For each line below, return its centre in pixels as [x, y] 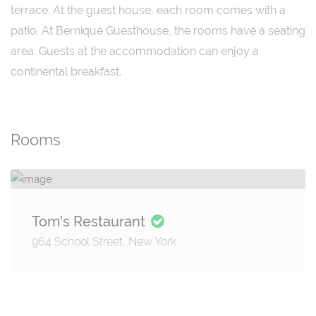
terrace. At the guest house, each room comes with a [148, 10]
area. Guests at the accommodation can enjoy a [135, 51]
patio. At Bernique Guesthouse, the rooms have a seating [158, 31]
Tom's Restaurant [90, 221]
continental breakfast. [66, 72]
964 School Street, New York [104, 241]
